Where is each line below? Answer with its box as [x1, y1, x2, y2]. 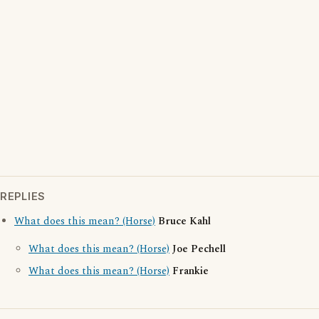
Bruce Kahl [158, 214, 211, 229]
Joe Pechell [172, 241, 226, 257]
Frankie [172, 263, 209, 279]
